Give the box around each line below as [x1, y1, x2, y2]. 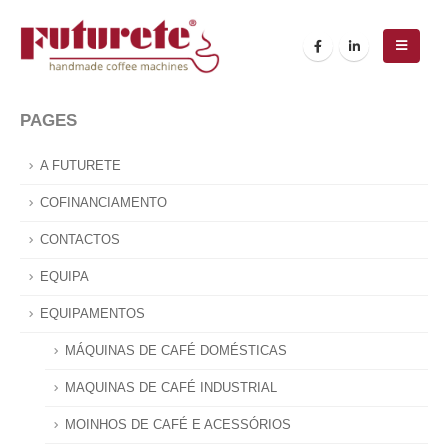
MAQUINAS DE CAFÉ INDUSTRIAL [65, 381, 277, 396]
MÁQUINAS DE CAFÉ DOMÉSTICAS [65, 344, 287, 359]
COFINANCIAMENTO [40, 196, 167, 211]
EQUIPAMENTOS [40, 307, 145, 322]
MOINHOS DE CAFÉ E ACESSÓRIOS [65, 418, 291, 433]
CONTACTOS [40, 233, 120, 248]
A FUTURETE [40, 159, 121, 174]
